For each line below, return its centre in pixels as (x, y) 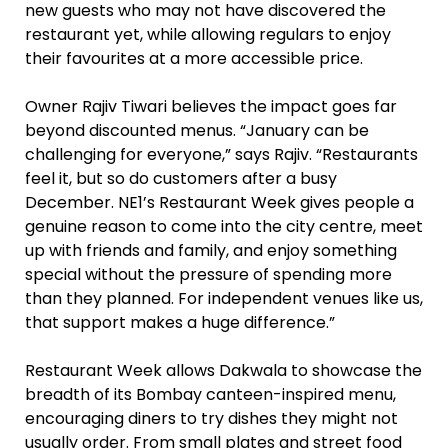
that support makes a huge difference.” (180, 322)
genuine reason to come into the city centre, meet (224, 226)
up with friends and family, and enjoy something (211, 250)
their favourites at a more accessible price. (194, 58)
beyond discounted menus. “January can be (197, 130)
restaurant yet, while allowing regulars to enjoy (208, 34)
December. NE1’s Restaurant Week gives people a (219, 202)
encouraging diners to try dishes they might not (211, 418)
